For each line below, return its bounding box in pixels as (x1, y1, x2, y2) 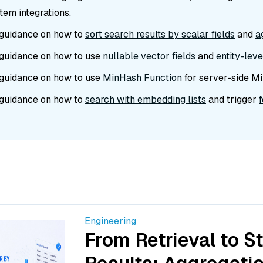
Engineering (85, 214, 136, 227)
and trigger (206, 93, 259, 106)
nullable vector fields (103, 49, 195, 62)
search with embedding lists (85, 93, 206, 106)
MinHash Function (103, 71, 182, 84)
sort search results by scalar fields (85, 28, 235, 41)
